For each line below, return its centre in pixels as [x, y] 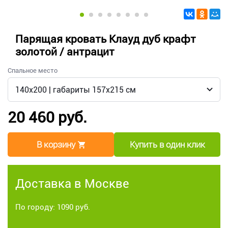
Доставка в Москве [72, 184]
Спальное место [33, 71]
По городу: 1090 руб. [53, 207]
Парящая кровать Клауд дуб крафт [106, 39]
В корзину [56, 145]
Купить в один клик [167, 145]
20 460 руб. [47, 118]
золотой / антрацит [65, 52]
